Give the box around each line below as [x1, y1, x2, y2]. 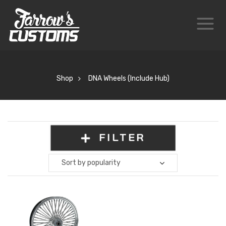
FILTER [99, 131, 145, 144]
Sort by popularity [62, 158, 121, 167]
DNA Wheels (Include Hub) [88, 74, 169, 83]
